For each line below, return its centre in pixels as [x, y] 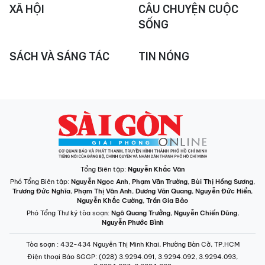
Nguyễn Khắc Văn [156, 169]
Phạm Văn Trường [160, 182]
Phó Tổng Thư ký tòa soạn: [69, 213]
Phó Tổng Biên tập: [41, 182]
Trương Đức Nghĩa [41, 191]
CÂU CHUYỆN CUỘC [188, 9]
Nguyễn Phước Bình [132, 222]
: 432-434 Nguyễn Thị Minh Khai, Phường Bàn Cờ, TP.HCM [148, 244]
